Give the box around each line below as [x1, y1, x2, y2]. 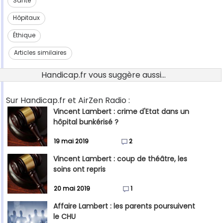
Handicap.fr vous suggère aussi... [41, 69, 166, 81]
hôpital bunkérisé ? [53, 117, 118, 127]
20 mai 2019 [54, 184, 90, 193]
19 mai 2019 [54, 137, 89, 146]
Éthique [12, 31, 35, 40]
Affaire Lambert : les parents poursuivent [53, 201, 195, 212]
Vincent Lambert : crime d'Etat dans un [53, 107, 189, 117]
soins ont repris [53, 164, 106, 175]
